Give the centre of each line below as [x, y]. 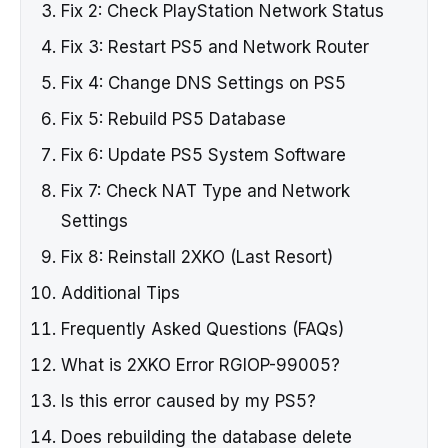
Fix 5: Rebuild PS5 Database [173, 119]
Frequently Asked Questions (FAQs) [202, 329]
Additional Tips [120, 293]
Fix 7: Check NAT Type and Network [205, 191]
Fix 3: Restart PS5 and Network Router [215, 47]
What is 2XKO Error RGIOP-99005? [200, 365]
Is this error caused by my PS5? [188, 401]
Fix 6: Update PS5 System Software [203, 155]
